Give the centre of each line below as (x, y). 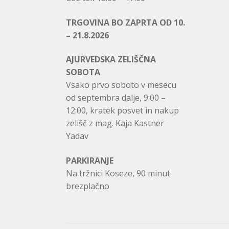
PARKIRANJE (89, 160)
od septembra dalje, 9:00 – (116, 98)
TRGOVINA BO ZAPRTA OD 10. (125, 22)
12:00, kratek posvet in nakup (122, 111)
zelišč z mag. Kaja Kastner (115, 123)
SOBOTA (83, 72)
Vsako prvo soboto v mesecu (121, 85)
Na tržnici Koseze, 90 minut (118, 173)
